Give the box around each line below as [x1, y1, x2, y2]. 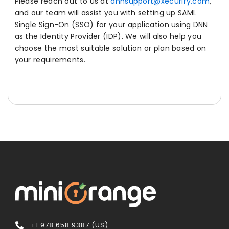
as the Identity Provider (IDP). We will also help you [14, 31, 202, 42]
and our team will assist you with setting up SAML [14, 8, 197, 18]
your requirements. [14, 55, 85, 65]
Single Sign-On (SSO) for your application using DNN [14, 19, 208, 30]
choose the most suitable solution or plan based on [14, 43, 207, 54]
